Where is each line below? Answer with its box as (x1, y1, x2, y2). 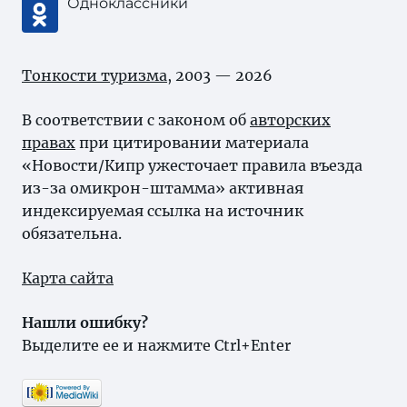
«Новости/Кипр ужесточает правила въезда (22, 156, 362, 174)
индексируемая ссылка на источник (22, 202, 303, 220)
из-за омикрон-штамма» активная (22, 179, 303, 197)
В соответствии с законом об (22, 111, 250, 129)
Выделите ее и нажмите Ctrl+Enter (22, 336, 291, 354)
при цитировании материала (75, 134, 309, 152)
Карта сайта (22, 269, 114, 287)
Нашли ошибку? (22, 313, 148, 332)
